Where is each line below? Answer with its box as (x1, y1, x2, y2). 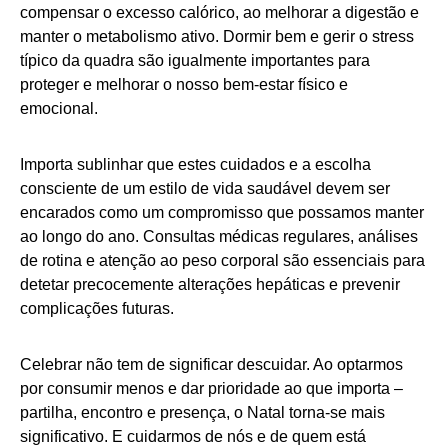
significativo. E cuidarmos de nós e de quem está (20, 428, 366, 446)
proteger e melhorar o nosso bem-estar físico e (20, 76, 348, 94)
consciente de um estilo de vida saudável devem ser (20, 180, 390, 198)
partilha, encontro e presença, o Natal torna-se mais (20, 404, 385, 422)
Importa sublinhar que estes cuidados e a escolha (20, 156, 371, 174)
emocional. (20, 100, 98, 118)
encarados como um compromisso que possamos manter (20, 204, 424, 222)
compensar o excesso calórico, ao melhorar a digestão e (20, 4, 419, 22)
